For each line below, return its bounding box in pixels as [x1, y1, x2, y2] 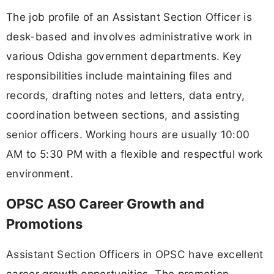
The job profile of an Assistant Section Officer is [6, 10, 253, 23]
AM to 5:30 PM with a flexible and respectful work [6, 147, 263, 160]
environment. [6, 166, 73, 180]
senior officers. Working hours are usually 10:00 [6, 127, 250, 141]
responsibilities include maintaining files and [6, 68, 233, 82]
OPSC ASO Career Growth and [6, 196, 204, 212]
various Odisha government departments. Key [6, 49, 242, 62]
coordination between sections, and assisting [6, 108, 240, 121]
